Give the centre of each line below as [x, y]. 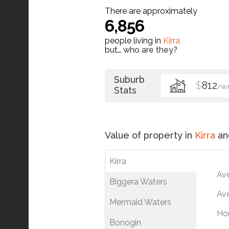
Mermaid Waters [140, 202]
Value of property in [150, 135]
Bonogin [125, 222]
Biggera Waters [138, 181]
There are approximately [151, 11]
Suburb [129, 79]
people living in [134, 40]
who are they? [150, 50]
